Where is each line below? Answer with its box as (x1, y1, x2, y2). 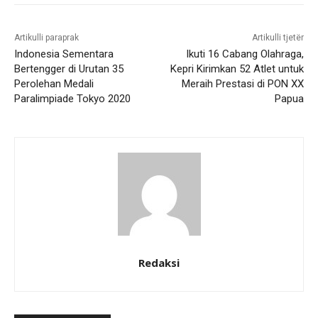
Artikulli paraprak (14, 32, 79, 43)
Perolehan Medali (14, 77, 94, 90)
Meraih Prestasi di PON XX (181, 77, 304, 90)
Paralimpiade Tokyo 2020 (14, 92, 131, 105)
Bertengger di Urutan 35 (14, 62, 124, 75)
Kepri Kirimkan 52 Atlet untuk (170, 62, 304, 75)
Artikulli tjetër (251, 32, 304, 43)
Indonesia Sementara (14, 47, 114, 60)
